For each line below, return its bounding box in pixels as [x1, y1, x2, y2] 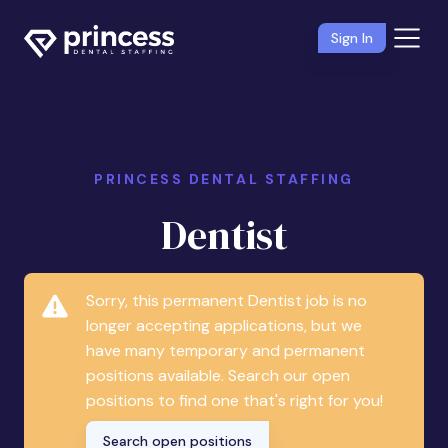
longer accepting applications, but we [86, 315, 363, 337]
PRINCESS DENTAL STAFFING [94, 170, 354, 188]
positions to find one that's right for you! [86, 390, 384, 412]
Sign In [331, 29, 373, 47]
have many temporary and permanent [86, 340, 366, 362]
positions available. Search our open [86, 365, 351, 387]
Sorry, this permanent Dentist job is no [86, 290, 368, 312]
